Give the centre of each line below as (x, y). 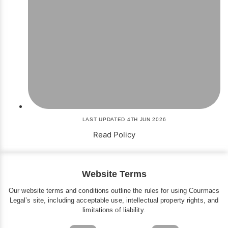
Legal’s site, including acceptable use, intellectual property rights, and (114, 201)
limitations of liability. (114, 210)
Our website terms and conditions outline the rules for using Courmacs (114, 191)
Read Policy (114, 135)
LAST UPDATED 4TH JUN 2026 (124, 120)
